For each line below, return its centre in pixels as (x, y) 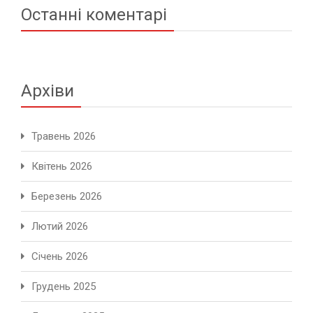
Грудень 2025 (64, 287)
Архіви (48, 91)
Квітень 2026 (62, 167)
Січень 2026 (60, 257)
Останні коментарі (94, 15)
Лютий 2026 (60, 227)
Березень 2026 (67, 197)
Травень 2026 (64, 137)
